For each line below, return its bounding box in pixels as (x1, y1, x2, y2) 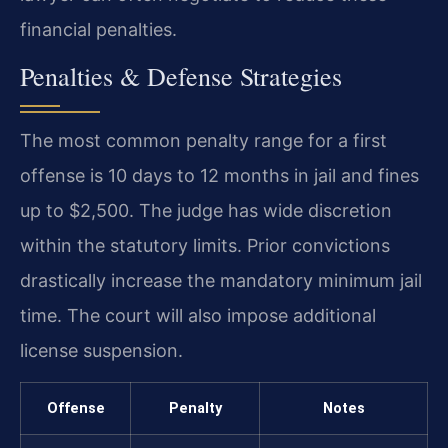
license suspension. (20, 339, 183, 361)
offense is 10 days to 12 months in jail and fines (20, 164, 419, 186)
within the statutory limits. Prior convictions (20, 234, 390, 256)
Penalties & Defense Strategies (20, 58, 342, 93)
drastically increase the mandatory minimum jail (20, 269, 422, 291)
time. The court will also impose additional (20, 304, 376, 326)
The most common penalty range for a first (20, 129, 387, 151)
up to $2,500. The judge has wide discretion (20, 199, 392, 221)
